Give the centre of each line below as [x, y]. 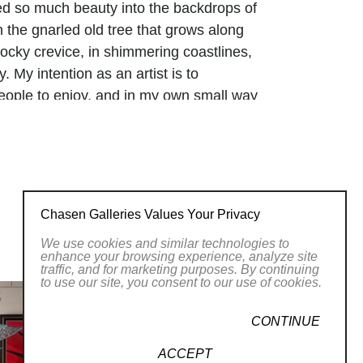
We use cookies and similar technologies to [165, 243]
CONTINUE [286, 321]
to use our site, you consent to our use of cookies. [181, 282]
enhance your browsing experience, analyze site [179, 256]
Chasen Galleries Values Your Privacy [150, 214]
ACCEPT [185, 354]
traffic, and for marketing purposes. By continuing [180, 269]
